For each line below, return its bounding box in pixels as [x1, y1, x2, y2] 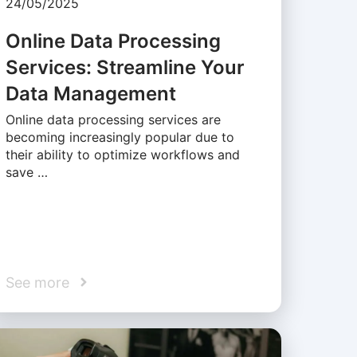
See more [5, 273, 69, 291]
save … [5, 164, 48, 181]
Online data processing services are [5, 112, 221, 128]
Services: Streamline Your [5, 56, 245, 80]
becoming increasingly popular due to [5, 129, 234, 146]
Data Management [5, 82, 176, 106]
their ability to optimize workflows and [5, 147, 240, 163]
